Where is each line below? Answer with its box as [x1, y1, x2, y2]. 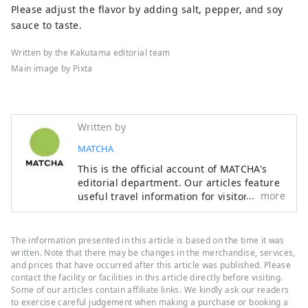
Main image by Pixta [11, 63, 93, 75]
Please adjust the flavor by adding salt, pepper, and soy [11, 3, 283, 16]
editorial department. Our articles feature [78, 176, 280, 190]
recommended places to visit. [78, 217, 220, 231]
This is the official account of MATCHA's [78, 162, 267, 176]
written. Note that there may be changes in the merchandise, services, [11, 247, 296, 259]
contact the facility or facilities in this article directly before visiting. [11, 272, 283, 284]
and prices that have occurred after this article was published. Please [11, 259, 291, 272]
